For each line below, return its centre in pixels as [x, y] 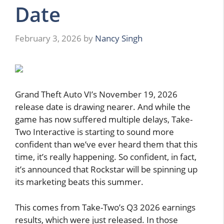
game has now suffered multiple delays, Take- [104, 119]
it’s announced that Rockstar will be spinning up [106, 169]
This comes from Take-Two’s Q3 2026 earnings [105, 207]
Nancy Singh [119, 38]
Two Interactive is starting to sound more [94, 132]
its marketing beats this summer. [79, 182]
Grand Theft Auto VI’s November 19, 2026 [96, 94]
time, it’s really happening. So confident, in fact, [106, 157]
